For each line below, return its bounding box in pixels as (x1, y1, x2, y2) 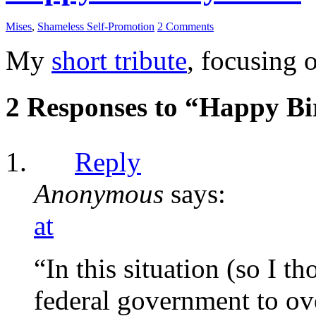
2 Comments (157, 20, 214, 32)
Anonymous (34, 178, 164, 209)
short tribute (51, 44, 187, 75)
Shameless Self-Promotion (37, 20, 154, 32)
